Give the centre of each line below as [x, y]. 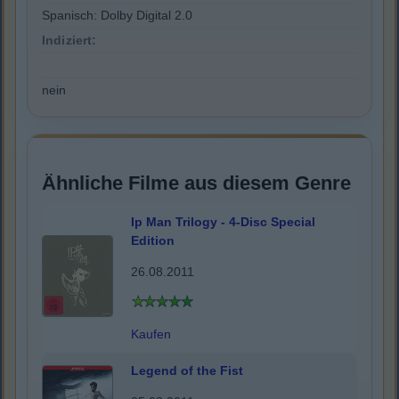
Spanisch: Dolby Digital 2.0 [117, 16]
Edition [153, 241]
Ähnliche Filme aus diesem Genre [196, 183]
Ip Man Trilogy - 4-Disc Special [223, 222]
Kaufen [151, 334]
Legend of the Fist [187, 371]
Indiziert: [69, 41]
